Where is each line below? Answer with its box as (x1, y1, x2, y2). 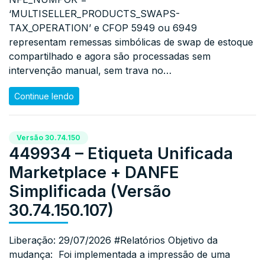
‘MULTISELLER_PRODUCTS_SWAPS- (9, 8, 180, 20)
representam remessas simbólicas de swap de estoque (9, 36, 253, 49)
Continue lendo (14, 91, 74, 102)
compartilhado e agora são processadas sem (9, 50, 211, 63)
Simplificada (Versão (9, 181, 171, 201)
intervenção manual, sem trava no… (9, 64, 172, 77)
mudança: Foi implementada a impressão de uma (9, 248, 230, 260)
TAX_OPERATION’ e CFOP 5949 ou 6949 (9, 22, 197, 34)
